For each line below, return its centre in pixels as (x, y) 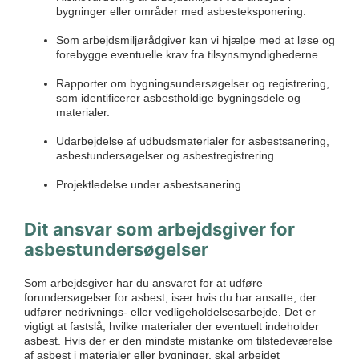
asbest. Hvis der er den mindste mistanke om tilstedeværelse (178, 340)
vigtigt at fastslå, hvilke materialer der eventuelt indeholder (171, 326)
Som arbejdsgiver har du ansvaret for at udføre (143, 282)
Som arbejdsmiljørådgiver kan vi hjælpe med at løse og (196, 40)
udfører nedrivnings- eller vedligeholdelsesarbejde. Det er (170, 311)
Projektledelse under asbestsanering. (150, 184)
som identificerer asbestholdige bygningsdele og (178, 97)
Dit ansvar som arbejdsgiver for (159, 229)
